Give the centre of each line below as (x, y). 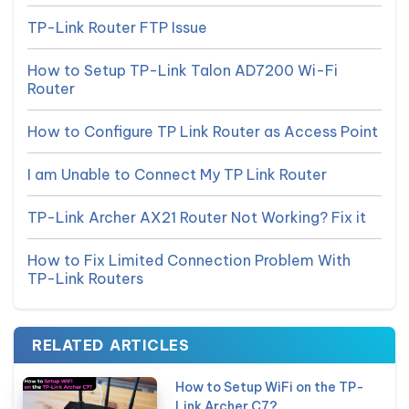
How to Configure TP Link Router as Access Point (203, 131)
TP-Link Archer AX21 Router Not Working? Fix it (197, 217)
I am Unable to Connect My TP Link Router (177, 174)
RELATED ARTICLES (110, 345)
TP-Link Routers (85, 278)
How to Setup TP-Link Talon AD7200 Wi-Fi (183, 70)
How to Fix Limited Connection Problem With (189, 260)
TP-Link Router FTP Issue (117, 27)
